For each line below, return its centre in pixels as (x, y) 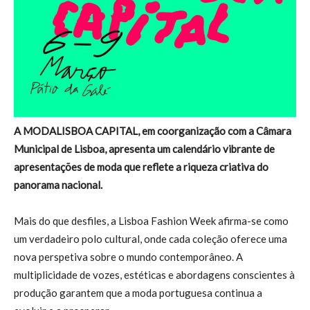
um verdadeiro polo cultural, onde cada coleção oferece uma (151, 238)
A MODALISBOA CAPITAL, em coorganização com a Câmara (153, 130)
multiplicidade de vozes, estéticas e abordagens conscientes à (154, 274)
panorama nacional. (58, 184)
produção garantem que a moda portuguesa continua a (138, 292)
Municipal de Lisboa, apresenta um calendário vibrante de (144, 148)
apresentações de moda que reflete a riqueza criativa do (141, 166)
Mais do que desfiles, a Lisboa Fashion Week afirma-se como (151, 220)
